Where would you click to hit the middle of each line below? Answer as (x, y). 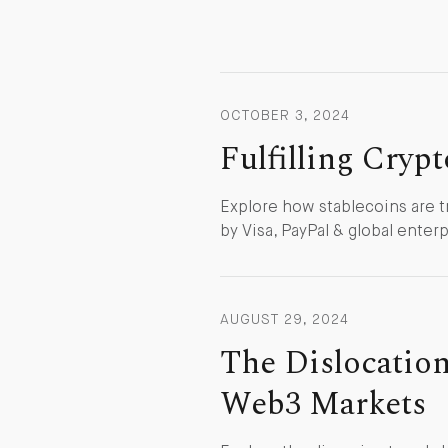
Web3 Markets (323, 404)
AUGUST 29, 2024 (284, 319)
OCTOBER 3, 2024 (285, 115)
